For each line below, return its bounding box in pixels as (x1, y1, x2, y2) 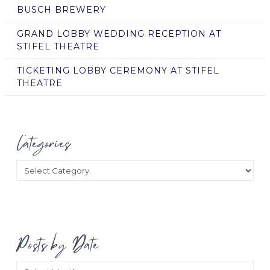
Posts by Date (16, 233, 99, 256)
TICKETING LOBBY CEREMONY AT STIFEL (16, 65, 219, 77)
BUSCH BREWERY (16, 4, 106, 15)
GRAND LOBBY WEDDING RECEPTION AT (16, 28, 221, 39)
